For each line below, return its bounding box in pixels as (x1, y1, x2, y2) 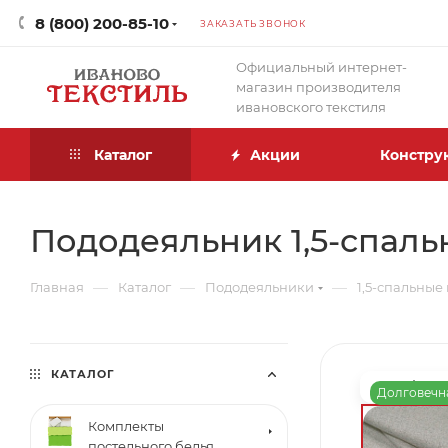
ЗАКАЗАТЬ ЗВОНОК (200, 17, 306, 29)
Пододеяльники (205, 279, 314, 295)
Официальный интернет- (236, 59, 407, 75)
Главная (30, 279, 84, 295)
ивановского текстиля (236, 99, 386, 115)
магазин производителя (236, 79, 401, 95)
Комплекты (88, 418, 164, 434)
